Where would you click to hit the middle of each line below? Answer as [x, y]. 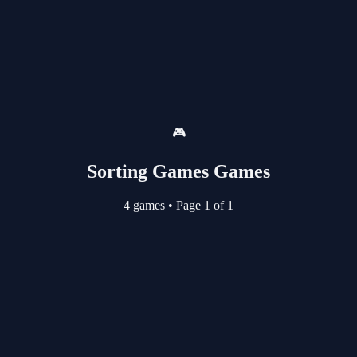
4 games [146, 205]
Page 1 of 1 [203, 205]
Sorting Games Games [178, 171]
